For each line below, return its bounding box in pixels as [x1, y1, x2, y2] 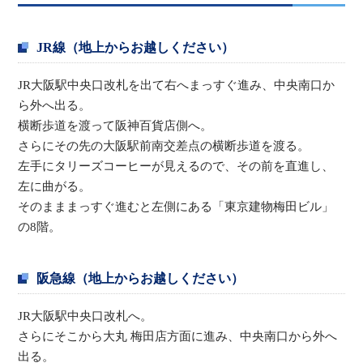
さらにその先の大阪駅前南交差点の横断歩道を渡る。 [18, 139, 310, 152]
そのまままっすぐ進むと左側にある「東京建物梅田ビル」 [18, 199, 335, 213]
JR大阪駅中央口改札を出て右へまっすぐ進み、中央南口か [18, 78, 335, 92]
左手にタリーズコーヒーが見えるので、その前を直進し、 [18, 159, 335, 173]
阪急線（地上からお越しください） [36, 271, 245, 285]
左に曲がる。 [18, 179, 92, 193]
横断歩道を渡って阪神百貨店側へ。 [18, 118, 213, 132]
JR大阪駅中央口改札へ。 [18, 309, 153, 322]
